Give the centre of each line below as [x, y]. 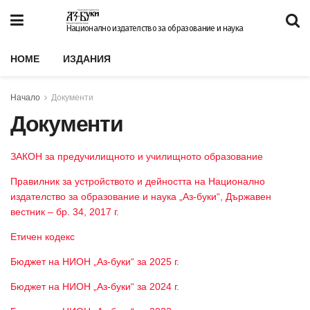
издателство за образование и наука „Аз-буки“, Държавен [141, 197]
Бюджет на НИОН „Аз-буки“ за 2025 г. [95, 262]
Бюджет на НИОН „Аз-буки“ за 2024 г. [95, 286]
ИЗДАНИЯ [87, 59]
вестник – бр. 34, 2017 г [63, 212]
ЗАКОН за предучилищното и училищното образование [137, 156]
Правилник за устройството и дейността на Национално [138, 181]
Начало [25, 98]
